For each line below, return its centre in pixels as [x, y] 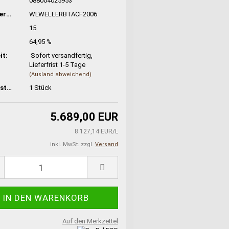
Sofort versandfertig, [62, 55]
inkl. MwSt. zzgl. [73, 144]
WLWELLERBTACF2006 [63, 14]
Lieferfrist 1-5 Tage [58, 64]
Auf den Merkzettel [90, 221]
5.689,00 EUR [84, 117]
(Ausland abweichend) [61, 74]
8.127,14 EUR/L [96, 131]
